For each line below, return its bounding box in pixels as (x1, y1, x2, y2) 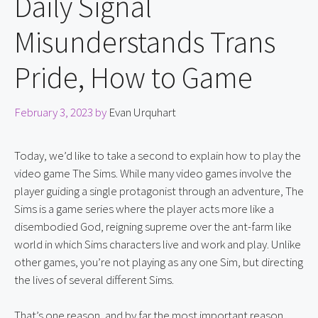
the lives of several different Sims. (14, 271, 174, 287)
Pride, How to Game (14, 59, 253, 97)
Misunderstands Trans (14, 23, 275, 61)
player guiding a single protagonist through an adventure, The (14, 182, 304, 199)
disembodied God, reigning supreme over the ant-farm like (14, 218, 292, 234)
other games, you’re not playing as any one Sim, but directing (14, 253, 303, 270)
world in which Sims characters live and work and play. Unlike (14, 236, 301, 252)
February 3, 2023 (14, 104, 93, 120)
